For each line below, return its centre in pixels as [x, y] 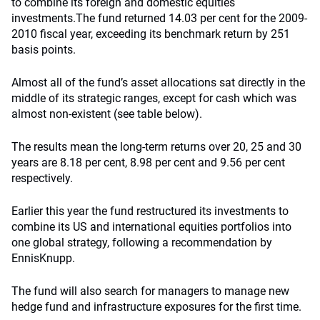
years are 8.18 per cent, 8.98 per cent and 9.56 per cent [148, 162]
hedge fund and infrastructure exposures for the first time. [156, 307]
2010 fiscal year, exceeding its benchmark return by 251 [151, 34]
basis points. [44, 50]
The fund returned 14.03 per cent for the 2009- [191, 18]
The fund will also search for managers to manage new [150, 291]
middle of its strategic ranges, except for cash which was [154, 98]
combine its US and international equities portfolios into [151, 227]
